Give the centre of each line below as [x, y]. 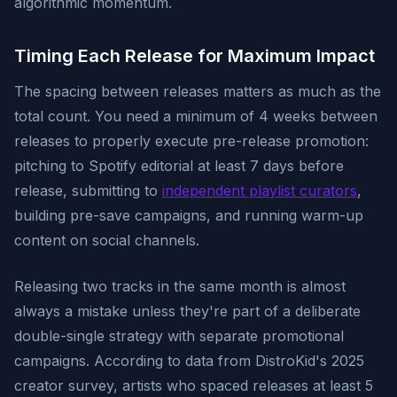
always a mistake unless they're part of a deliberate [187, 311]
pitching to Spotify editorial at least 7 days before [179, 166]
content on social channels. [107, 240]
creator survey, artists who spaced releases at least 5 [194, 385]
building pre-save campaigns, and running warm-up [189, 215]
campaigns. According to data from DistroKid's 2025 [189, 361]
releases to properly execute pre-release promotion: [191, 141]
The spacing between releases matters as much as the [198, 91]
